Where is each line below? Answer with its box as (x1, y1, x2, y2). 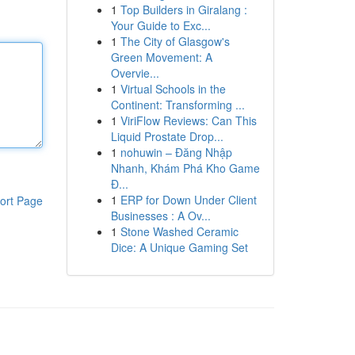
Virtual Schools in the (120, 81, 226, 97)
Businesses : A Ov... (110, 208, 211, 223)
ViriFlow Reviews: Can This (120, 113, 257, 128)
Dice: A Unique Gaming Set (110, 239, 248, 255)
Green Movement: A (110, 49, 212, 65)
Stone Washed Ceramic (120, 223, 239, 239)
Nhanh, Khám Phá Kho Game (110, 160, 260, 176)
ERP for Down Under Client (120, 192, 257, 208)
